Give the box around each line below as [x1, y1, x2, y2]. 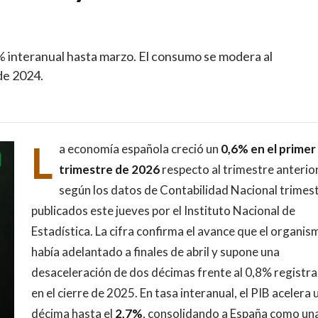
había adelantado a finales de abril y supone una [31, 243, 280, 259]
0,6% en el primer [220, 141, 316, 156]
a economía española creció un [58, 141, 221, 156]
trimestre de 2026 [58, 161, 160, 177]
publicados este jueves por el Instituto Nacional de [31, 202, 295, 218]
